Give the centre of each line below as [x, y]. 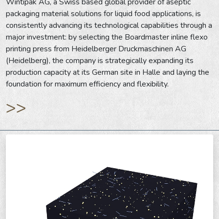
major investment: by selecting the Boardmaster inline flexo [107, 37]
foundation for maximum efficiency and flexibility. [87, 84]
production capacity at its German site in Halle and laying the [108, 73]
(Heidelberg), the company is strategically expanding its [100, 61]
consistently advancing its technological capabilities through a [109, 26]
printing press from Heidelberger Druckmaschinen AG [96, 49]
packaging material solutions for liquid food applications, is [103, 14]
